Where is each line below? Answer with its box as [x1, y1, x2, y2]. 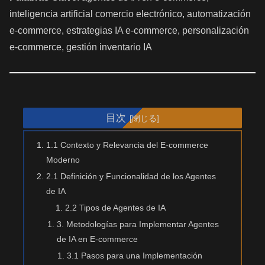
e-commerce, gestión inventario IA [9, 41, 152, 52]
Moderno [46, 155, 80, 164]
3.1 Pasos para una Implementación [66, 250, 202, 260]
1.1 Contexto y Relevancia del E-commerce [46, 140, 209, 150]
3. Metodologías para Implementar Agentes [56, 219, 219, 229]
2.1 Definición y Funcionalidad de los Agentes [46, 171, 216, 181]
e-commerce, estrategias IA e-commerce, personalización [9, 25, 249, 35]
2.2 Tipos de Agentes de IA [65, 202, 166, 212]
